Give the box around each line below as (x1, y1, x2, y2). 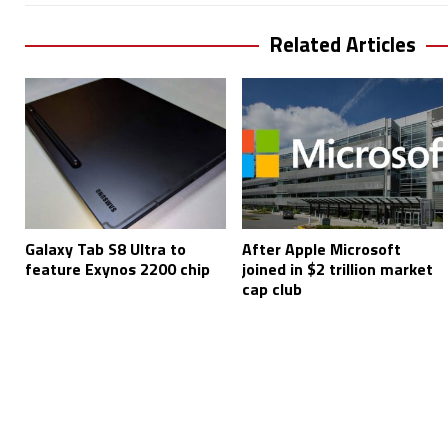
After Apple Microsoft (242, 237, 402, 262)
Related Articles (269, 28, 417, 60)
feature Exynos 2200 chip (25, 257, 210, 282)
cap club (242, 277, 303, 302)
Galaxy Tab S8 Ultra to (25, 237, 186, 262)
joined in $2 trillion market (242, 257, 434, 282)
